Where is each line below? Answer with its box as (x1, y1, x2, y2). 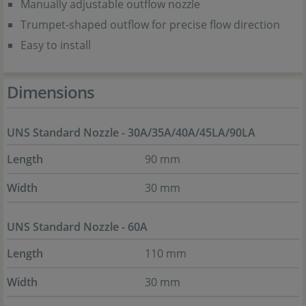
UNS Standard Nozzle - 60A (7, 219, 148, 234)
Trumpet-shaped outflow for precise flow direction (20, 17, 280, 32)
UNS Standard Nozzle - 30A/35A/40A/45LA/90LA (7, 125, 255, 140)
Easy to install (20, 38, 91, 53)
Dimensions (7, 81, 94, 103)
